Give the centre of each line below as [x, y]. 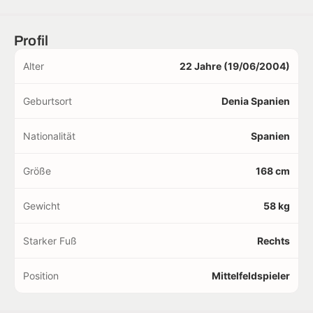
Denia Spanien [256, 101]
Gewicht [42, 206]
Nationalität [49, 136]
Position [41, 276]
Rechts [274, 241]
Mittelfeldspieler [251, 276]
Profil [31, 41]
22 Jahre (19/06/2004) [235, 66]
